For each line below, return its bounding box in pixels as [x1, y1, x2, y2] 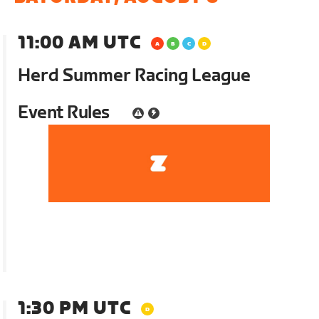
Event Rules [18, 102, 110, 123]
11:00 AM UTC [18, 32, 142, 53]
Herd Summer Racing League [18, 65, 251, 86]
